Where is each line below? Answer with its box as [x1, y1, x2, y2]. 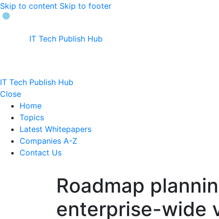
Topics [20, 112, 44, 122]
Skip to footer [60, 1, 111, 11]
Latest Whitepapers [20, 124, 91, 134]
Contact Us [20, 148, 62, 157]
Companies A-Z [20, 136, 77, 146]
